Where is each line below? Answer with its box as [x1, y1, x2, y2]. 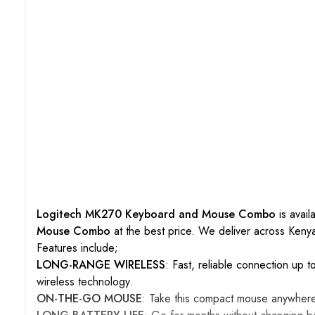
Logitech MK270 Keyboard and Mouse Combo [37, 206, 279, 222]
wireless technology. [37, 274, 133, 290]
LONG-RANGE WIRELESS [37, 257, 165, 273]
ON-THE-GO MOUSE [37, 290, 142, 307]
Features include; [37, 240, 118, 256]
